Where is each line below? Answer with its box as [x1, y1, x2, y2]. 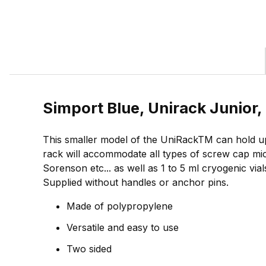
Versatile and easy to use [66, 221, 179, 233]
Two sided [66, 242, 112, 255]
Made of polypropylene [66, 199, 173, 212]
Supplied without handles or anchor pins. [43, 176, 229, 188]
